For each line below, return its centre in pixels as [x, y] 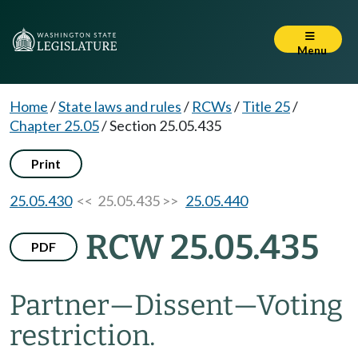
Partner [60, 305]
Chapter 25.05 [54, 125]
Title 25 [266, 106]
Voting [300, 305]
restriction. [83, 336]
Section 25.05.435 [165, 125]
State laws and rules [120, 106]
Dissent [184, 305]
